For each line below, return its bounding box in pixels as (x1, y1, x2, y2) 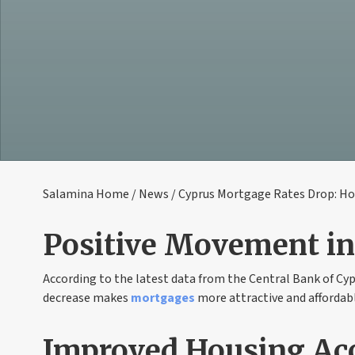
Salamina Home (42, 185, 129, 203)
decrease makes (42, 289, 131, 307)
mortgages (130, 289, 195, 307)
